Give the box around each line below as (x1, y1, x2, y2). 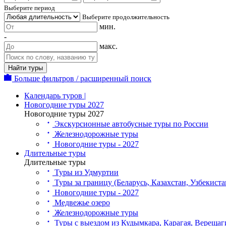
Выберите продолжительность (82, 13, 169, 21)
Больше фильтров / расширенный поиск (12, 74, 151, 83)
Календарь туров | (24, 91, 86, 100)
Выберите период (4, 4, 55, 12)
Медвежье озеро (52, 198, 110, 207)
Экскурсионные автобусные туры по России (52, 120, 208, 128)
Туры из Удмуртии (52, 168, 119, 177)
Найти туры (8, 64, 43, 72)
